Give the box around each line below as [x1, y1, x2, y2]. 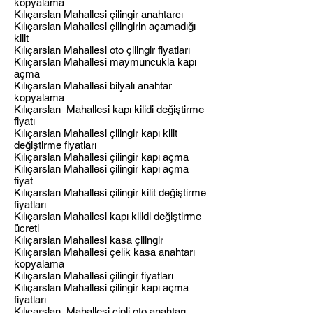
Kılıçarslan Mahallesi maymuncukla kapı [14, 56, 196, 68]
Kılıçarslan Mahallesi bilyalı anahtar [14, 80, 172, 92]
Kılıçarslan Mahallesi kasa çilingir [14, 234, 163, 246]
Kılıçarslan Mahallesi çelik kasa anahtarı [14, 246, 195, 258]
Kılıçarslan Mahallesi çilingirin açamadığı [14, 20, 196, 32]
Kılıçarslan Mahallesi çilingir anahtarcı [14, 8, 183, 20]
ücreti [14, 222, 39, 234]
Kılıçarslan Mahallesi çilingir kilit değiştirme [14, 187, 206, 198]
